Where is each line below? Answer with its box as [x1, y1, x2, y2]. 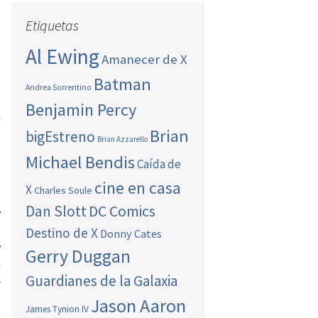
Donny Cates [100, 226, 163, 241]
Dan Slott [26, 202, 87, 221]
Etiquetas [26, 16, 79, 35]
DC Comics [89, 202, 156, 221]
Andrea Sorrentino [26, 82, 92, 93]
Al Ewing [26, 43, 100, 70]
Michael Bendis [26, 151, 136, 174]
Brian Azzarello [97, 134, 148, 145]
